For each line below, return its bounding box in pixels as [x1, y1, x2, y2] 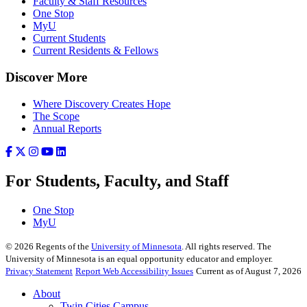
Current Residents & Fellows [33, 45, 158, 57]
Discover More [5, 69, 87, 84]
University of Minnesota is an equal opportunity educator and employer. [5, 253, 273, 264]
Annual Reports [33, 122, 101, 134]
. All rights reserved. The [182, 241, 271, 251]
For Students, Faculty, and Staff [5, 171, 229, 190]
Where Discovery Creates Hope [33, 97, 171, 110]
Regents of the [34, 241, 91, 251]
